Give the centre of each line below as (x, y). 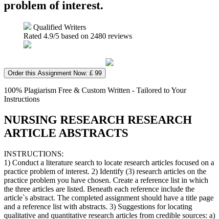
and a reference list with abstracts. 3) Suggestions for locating (98, 206)
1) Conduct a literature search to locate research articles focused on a (109, 162)
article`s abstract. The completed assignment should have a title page (109, 197)
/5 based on (72, 36)
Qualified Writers (59, 27)
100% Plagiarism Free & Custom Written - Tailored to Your (95, 90)
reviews (119, 36)
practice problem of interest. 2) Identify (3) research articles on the (105, 171)
